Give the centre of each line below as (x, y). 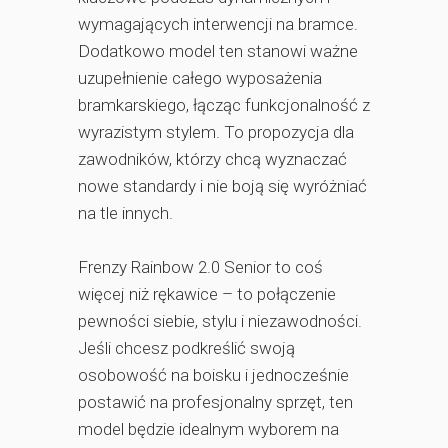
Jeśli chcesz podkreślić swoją (186, 348)
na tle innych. (125, 213)
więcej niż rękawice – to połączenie (207, 294)
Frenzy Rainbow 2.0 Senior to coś (200, 267)
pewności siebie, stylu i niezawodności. (220, 321)
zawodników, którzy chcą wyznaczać (212, 159)
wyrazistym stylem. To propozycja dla (216, 132)
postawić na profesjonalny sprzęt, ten (215, 402)
